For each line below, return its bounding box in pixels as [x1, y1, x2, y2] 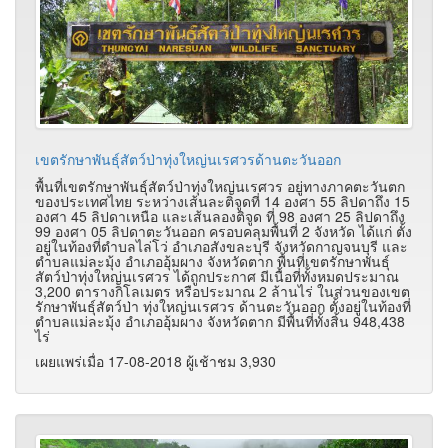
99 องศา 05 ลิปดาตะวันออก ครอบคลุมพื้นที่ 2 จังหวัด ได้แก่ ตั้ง [35, 220, 412, 241]
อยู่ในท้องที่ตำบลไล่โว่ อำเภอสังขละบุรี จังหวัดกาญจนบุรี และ [35, 235, 408, 256]
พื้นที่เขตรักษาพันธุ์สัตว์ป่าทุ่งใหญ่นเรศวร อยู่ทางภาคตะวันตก [35, 175, 405, 196]
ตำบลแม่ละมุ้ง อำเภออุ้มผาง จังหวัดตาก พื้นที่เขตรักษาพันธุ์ [35, 250, 390, 271]
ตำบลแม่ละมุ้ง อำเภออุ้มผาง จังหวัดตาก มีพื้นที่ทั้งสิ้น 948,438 [35, 310, 405, 331]
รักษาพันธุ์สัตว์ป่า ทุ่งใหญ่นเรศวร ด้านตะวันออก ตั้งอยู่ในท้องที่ [35, 295, 411, 316]
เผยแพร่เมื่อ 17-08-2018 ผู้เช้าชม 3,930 [35, 350, 276, 371]
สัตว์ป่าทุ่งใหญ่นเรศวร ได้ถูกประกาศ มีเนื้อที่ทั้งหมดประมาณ [35, 265, 399, 286]
